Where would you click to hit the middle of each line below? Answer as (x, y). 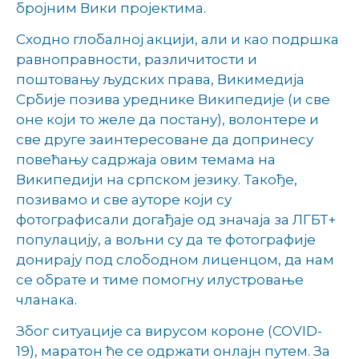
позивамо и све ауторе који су (124, 200)
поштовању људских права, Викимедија (160, 80)
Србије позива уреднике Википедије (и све (173, 100)
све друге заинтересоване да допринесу (165, 140)
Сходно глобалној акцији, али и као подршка (177, 40)
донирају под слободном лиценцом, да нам (175, 260)
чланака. (46, 300)
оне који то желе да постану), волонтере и (167, 120)
